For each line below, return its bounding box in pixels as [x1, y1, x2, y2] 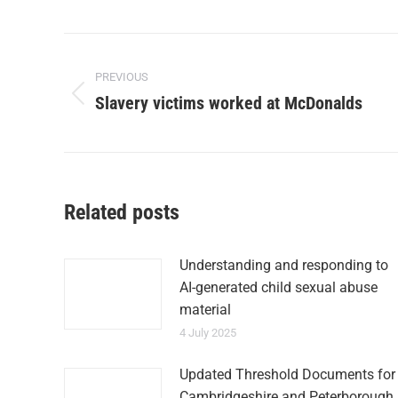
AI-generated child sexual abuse [179, 279, 378, 296]
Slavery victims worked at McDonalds [95, 92, 362, 114]
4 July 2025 [179, 326, 236, 339]
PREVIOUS [95, 70, 148, 84]
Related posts [64, 200, 179, 225]
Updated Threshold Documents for [179, 366, 395, 383]
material [179, 301, 231, 318]
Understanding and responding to [179, 257, 388, 274]
